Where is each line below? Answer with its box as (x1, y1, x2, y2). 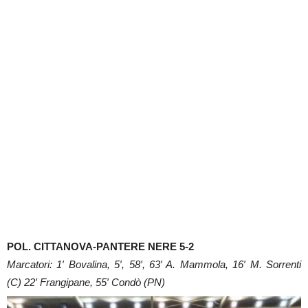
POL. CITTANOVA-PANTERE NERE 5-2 (7, 240, 194, 252)
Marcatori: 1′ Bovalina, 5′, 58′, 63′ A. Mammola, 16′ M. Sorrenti (7, 258, 301, 270)
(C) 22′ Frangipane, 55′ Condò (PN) (7, 276, 165, 288)
